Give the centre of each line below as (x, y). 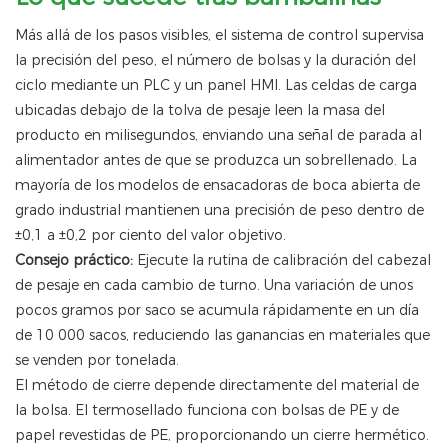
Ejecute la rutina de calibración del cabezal (284, 260)
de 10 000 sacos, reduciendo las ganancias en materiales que (222, 335)
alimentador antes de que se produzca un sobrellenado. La (216, 160)
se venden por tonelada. (97, 360)
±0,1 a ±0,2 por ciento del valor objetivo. (150, 235)
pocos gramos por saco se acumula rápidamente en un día (217, 310)
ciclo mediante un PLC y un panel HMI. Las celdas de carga (216, 85)
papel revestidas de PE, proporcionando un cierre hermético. (222, 435)
